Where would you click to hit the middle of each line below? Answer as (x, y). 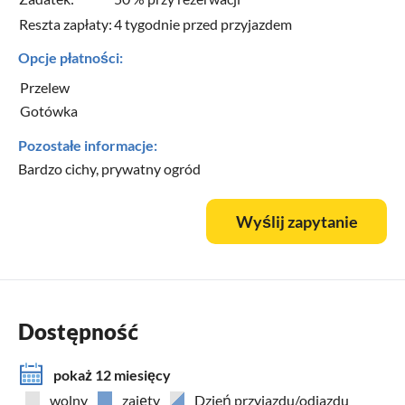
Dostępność (78, 331)
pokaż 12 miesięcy (112, 374)
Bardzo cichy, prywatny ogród (109, 168)
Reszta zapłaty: (66, 24)
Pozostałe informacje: (88, 145)
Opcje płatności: (71, 57)
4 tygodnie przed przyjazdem (203, 24)
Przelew (45, 87)
